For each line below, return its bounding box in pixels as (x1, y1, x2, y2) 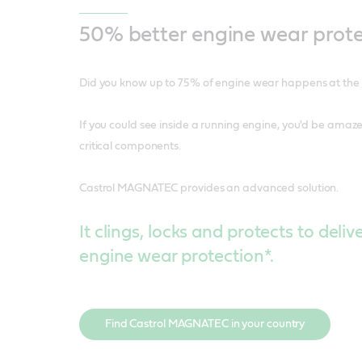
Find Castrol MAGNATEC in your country (104, 318, 305, 330)
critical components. (78, 140, 181, 152)
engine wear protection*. (78, 246, 274, 265)
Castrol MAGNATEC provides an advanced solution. (78, 182, 339, 194)
